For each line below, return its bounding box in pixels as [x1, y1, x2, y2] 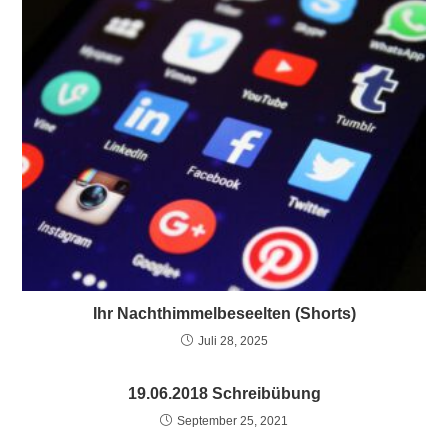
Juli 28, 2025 [197, 333, 268, 348]
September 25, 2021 [177, 413, 288, 428]
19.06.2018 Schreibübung [127, 384, 321, 402]
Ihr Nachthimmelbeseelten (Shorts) [92, 304, 356, 322]
